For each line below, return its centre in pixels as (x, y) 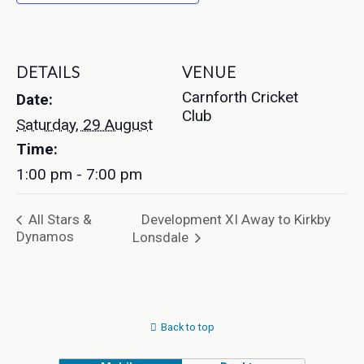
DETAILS (48, 71)
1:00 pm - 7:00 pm (79, 174)
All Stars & (58, 220)
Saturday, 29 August (84, 124)
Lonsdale (162, 238)
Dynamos (45, 237)
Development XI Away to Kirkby (236, 219)
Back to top (187, 327)
